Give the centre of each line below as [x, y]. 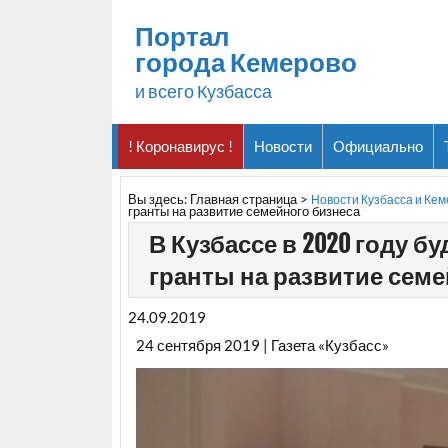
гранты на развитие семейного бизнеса [244, 211]
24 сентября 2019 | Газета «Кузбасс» [262, 344]
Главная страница [244, 199]
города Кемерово [245, 61]
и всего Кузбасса [203, 90]
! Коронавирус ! [181, 145]
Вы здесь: [159, 199]
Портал [182, 35]
